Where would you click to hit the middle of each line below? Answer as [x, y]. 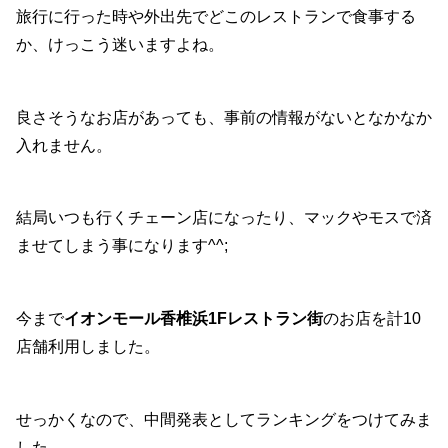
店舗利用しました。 [88, 347]
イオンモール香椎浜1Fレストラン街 [193, 319]
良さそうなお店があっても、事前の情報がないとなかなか [224, 117]
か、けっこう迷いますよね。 [120, 44]
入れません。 [64, 145]
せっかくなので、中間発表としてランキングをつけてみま [224, 419]
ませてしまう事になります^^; [122, 246]
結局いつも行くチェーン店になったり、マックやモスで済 [224, 218]
